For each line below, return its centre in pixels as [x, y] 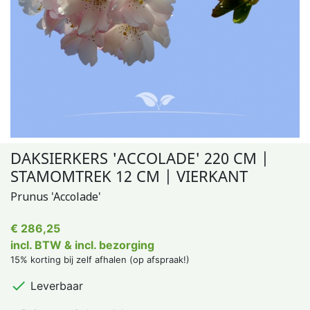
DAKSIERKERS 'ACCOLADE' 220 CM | [140, 158]
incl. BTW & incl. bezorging [82, 245]
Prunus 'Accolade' [56, 197]
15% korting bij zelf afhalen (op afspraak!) [100, 259]
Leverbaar [55, 286]
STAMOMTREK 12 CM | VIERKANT [129, 176]
